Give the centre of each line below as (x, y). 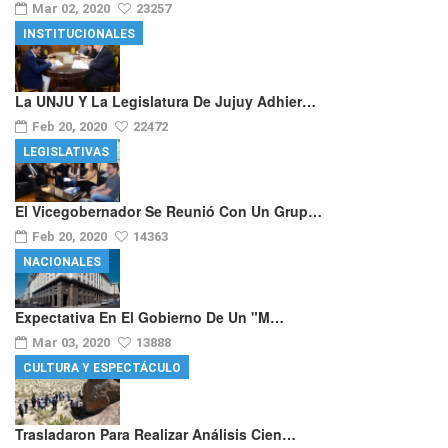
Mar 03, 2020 (72, 342)
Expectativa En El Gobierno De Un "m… (149, 316)
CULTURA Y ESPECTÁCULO (102, 367)
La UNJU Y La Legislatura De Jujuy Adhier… (165, 100)
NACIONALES (62, 261)
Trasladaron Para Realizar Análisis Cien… (155, 433)
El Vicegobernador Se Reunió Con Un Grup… (168, 210)
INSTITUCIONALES (79, 34)
